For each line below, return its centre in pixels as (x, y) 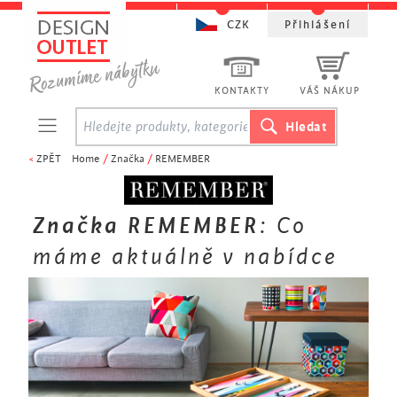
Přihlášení (318, 25)
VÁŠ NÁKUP (330, 91)
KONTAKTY (242, 91)
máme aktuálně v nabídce (185, 257)
